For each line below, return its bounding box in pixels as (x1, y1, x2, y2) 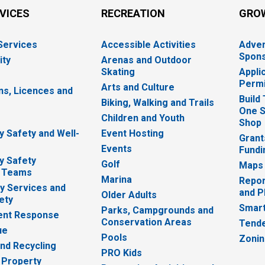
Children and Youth (101, 112, 185, 124)
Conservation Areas (101, 216, 192, 228)
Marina (101, 174, 132, 186)
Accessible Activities (101, 39, 196, 51)
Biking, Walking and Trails (101, 97, 214, 109)
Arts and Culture (101, 82, 174, 93)
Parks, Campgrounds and (101, 205, 214, 216)
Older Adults (101, 189, 157, 201)
